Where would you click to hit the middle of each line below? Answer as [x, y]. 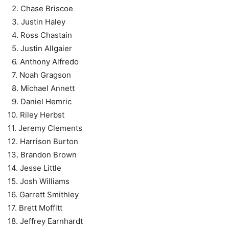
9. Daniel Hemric [40, 102]
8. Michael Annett [41, 88]
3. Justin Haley [37, 22]
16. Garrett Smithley [43, 195]
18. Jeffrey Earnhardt [45, 221]
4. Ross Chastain [40, 35]
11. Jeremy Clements [45, 128]
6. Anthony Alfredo [43, 62]
